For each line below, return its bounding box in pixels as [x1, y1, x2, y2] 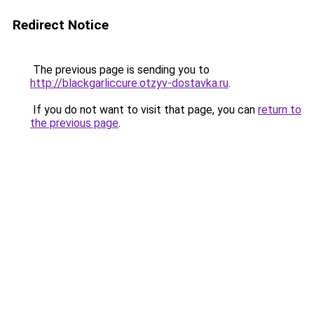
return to [258, 103, 301, 116]
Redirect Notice [13, 17, 109, 33]
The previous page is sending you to [30, 63, 210, 76]
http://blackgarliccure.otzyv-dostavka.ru [30, 76, 228, 90]
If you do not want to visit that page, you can [30, 103, 258, 116]
